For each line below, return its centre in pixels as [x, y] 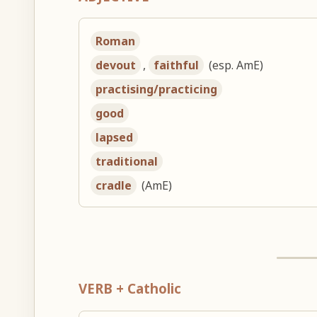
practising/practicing [157, 90]
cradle [114, 186]
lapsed [115, 138]
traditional [127, 162]
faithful [177, 65]
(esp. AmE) [235, 65]
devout [116, 65]
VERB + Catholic [130, 289]
